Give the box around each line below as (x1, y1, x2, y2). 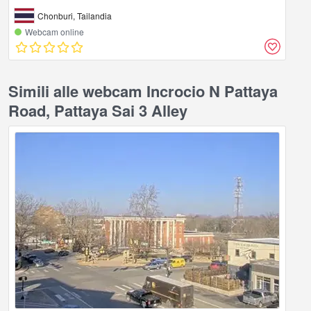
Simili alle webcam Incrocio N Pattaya (8, 79, 278, 102)
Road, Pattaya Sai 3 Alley (8, 99, 187, 121)
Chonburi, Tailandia (37, 9, 112, 22)
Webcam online (25, 25, 84, 37)
